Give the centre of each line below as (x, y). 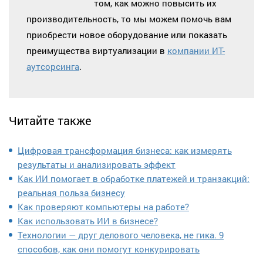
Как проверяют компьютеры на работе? (103, 206)
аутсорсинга (53, 66)
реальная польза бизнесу (71, 192)
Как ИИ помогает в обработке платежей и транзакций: (134, 178)
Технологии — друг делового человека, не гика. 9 (121, 235)
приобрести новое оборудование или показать (127, 34)
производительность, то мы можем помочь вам (129, 18)
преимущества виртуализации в (97, 50)
